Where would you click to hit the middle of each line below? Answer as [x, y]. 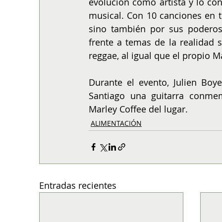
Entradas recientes [78, 185]
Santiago [107, 95]
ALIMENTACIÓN [116, 123]
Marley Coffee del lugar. [138, 109]
